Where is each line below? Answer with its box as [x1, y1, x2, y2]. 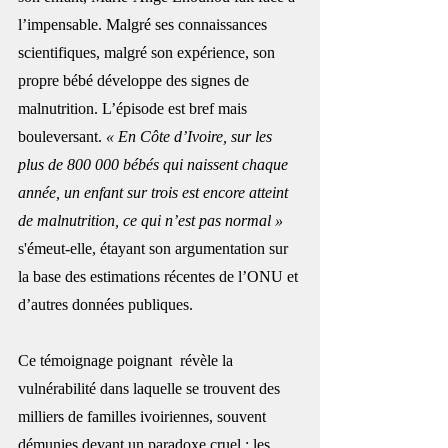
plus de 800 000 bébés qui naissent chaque [18, 155, 292, 173]
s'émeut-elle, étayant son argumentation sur [18, 239, 292, 257]
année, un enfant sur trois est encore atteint [18, 183, 292, 201]
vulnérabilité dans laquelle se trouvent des [18, 379, 284, 397]
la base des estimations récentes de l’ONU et [18, 267, 302, 285]
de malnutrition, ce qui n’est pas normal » [18, 211, 287, 229]
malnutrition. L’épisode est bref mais [18, 99, 251, 117]
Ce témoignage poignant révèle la [18, 351, 237, 369]
